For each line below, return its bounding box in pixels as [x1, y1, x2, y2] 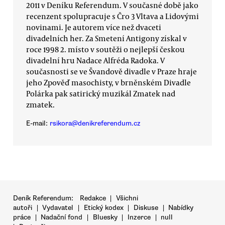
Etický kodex [83, 203, 124, 212]
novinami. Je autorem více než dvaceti [26, 22, 161, 32]
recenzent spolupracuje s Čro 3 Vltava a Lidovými [26, 11, 199, 21]
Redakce [79, 194, 106, 203]
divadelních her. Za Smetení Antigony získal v [26, 33, 187, 43]
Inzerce [127, 213, 151, 222]
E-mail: [26, 119, 50, 128]
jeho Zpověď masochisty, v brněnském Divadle [26, 77, 191, 87]
